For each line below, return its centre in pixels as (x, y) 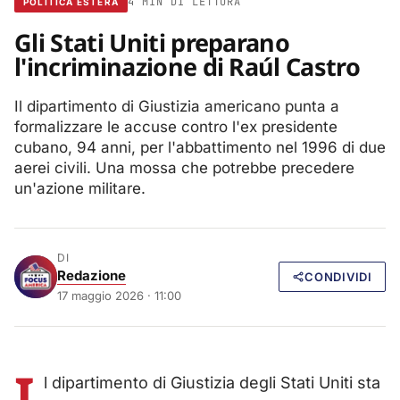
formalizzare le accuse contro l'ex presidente (176, 126)
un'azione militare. (80, 188)
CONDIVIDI (338, 277)
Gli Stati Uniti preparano (152, 42)
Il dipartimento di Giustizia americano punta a (177, 106)
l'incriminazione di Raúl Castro (187, 66)
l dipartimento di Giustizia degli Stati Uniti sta (212, 382)
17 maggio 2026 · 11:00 (119, 295)
